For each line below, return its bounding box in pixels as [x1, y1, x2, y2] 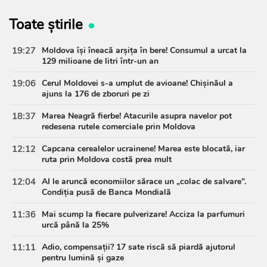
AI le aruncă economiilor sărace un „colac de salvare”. [42, 175, 246, 187]
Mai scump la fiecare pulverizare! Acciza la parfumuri [42, 208, 245, 220]
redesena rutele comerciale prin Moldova [42, 120, 195, 132]
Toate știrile [9, 14, 83, 34]
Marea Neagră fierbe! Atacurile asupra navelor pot [42, 110, 232, 122]
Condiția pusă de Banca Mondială [42, 186, 171, 198]
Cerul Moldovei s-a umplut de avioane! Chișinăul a [42, 77, 233, 89]
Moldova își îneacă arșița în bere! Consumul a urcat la [42, 44, 247, 56]
